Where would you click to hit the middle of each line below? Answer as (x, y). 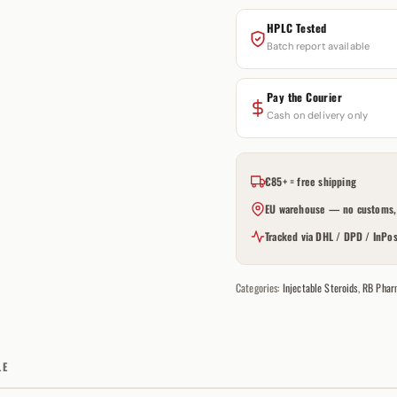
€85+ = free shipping (310, 181)
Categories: (259, 288)
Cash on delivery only (317, 115)
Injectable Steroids (320, 288)
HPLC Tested (296, 28)
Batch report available (318, 46)
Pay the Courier (304, 97)
